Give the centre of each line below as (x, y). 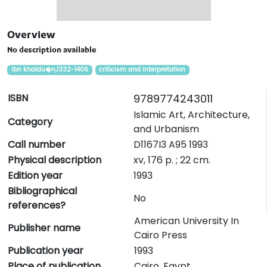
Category (30, 122)
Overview (31, 36)
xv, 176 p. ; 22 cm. (172, 160)
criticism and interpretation (142, 70)
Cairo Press (161, 235)
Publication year (46, 251)
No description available (52, 51)
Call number (37, 145)
